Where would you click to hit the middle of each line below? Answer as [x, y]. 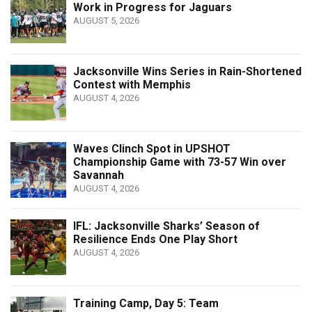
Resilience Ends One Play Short [155, 239]
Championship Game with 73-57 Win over [180, 162]
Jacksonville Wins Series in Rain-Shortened [187, 71]
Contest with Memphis [132, 84]
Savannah [99, 175]
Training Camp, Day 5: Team [146, 303]
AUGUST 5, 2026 [106, 20]
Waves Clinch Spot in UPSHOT [152, 148]
